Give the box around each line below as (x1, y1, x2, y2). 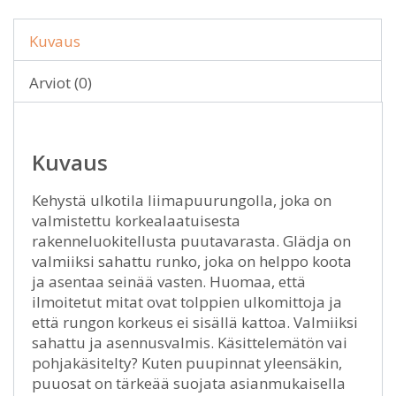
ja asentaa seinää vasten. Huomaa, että (32, 271, 306, 292)
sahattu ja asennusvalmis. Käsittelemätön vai (32, 332, 347, 353)
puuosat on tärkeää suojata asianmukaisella (32, 373, 346, 393)
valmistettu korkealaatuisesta (32, 210, 240, 231)
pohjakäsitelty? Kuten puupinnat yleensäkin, (32, 353, 342, 373)
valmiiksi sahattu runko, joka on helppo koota (32, 251, 352, 271)
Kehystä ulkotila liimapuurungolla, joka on (32, 190, 331, 210)
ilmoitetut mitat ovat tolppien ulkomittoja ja (32, 292, 342, 312)
